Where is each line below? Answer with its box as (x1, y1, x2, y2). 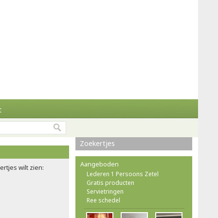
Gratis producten (87, 179, 134, 187)
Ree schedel (87, 196, 120, 204)
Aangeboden (80, 160, 119, 168)
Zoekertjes (80, 139, 115, 148)
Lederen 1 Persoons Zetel (87, 170, 159, 178)
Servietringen (87, 187, 124, 196)
